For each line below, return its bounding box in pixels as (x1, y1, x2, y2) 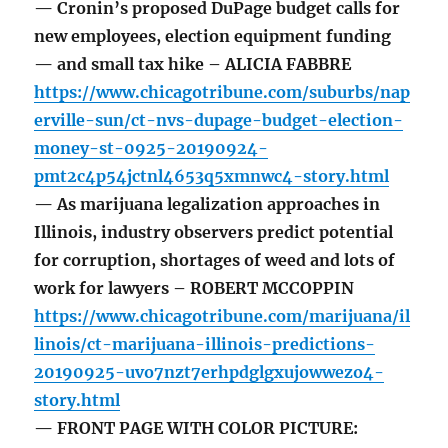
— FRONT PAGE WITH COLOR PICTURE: (34, 418, 359, 439)
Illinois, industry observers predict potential (34, 222, 394, 243)
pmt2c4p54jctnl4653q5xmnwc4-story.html (34, 166, 390, 187)
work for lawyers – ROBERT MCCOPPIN (34, 278, 355, 299)
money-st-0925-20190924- (34, 138, 269, 159)
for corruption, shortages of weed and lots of (34, 250, 396, 271)
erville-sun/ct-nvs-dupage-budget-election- (34, 110, 404, 131)
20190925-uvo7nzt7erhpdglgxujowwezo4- (34, 362, 385, 383)
